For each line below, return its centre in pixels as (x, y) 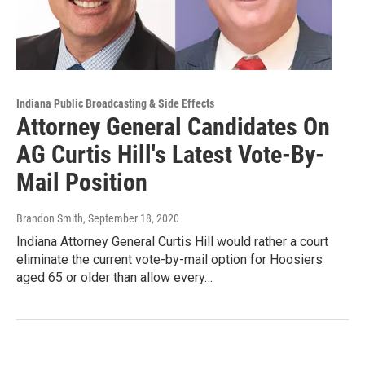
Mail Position (82, 182)
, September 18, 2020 (131, 219)
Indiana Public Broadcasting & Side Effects (115, 104)
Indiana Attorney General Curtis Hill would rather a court (172, 242)
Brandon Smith (50, 219)
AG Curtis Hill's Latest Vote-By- (170, 155)
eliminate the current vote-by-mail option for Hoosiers (169, 260)
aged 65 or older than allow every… (114, 278)
